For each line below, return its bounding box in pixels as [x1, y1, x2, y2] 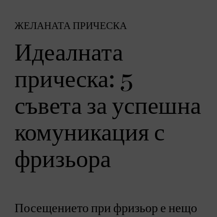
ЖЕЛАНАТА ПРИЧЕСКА [15, 21, 127, 31]
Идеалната [15, 41, 123, 66]
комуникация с [15, 121, 165, 146]
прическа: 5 [15, 67, 133, 93]
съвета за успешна [15, 94, 201, 119]
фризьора [15, 147, 111, 172]
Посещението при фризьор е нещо [15, 202, 197, 215]
